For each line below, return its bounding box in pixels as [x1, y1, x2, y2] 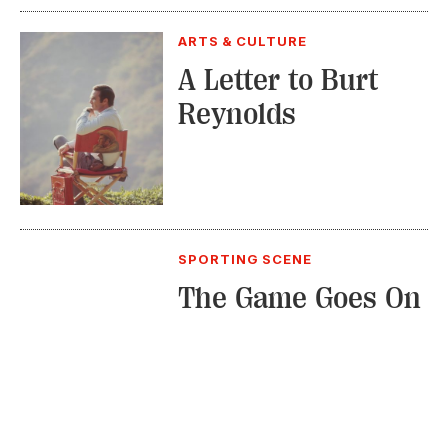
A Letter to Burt [177, 63, 378, 97]
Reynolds [177, 97, 296, 131]
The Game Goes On [177, 280, 421, 315]
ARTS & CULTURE [177, 33, 308, 49]
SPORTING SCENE [177, 250, 313, 267]
